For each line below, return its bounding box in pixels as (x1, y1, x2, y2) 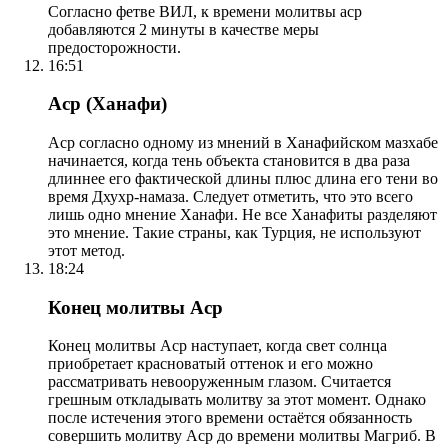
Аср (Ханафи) (48, 93, 167, 115)
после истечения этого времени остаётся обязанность (48, 409, 412, 427)
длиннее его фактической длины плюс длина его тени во (48, 169, 438, 187)
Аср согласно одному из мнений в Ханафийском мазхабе (48, 133, 438, 151)
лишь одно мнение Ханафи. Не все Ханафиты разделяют (48, 205, 437, 223)
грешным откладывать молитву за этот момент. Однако (48, 391, 426, 409)
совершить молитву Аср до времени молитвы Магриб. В (48, 427, 436, 445)
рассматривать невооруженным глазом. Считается (48, 373, 391, 391)
